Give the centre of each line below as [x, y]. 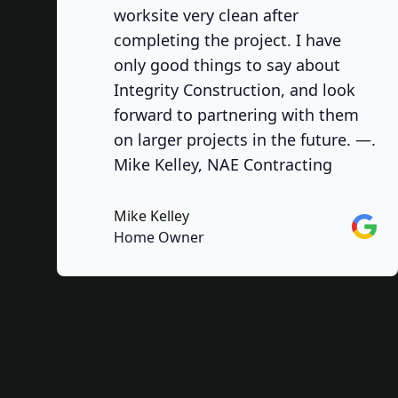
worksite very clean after [206, 15]
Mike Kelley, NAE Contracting [223, 164]
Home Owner [159, 237]
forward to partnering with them [236, 115]
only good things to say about [227, 65]
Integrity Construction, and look [235, 90]
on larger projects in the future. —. [245, 139]
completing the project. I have [227, 40]
